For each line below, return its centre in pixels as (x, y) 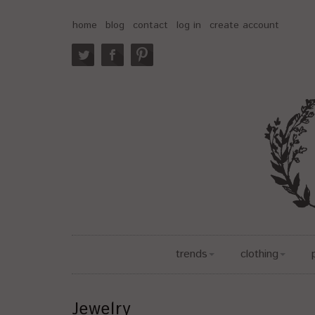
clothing (259, 254)
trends (192, 254)
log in (189, 25)
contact (150, 25)
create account (244, 25)
